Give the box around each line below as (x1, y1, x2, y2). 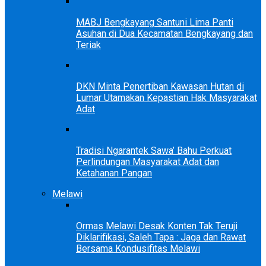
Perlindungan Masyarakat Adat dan (76, 156, 219, 167)
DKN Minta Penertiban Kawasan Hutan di (76, 80, 244, 92)
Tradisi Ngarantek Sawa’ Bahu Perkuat (76, 144, 232, 156)
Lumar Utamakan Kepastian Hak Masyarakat (76, 91, 257, 103)
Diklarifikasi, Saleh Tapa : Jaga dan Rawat (76, 231, 246, 243)
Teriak (76, 39, 101, 50)
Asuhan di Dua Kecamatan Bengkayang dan (76, 27, 253, 39)
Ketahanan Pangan (76, 167, 152, 179)
